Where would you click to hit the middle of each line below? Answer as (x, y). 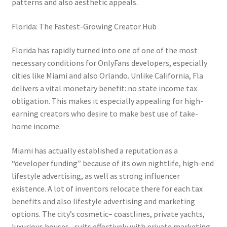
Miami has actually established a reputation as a (94, 151)
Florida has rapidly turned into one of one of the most (104, 50)
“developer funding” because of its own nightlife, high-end (112, 163)
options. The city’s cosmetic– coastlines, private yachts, (108, 214)
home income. (36, 126)
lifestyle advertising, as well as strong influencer (96, 176)
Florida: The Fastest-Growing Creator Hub (84, 26)
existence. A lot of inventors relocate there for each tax (107, 189)
